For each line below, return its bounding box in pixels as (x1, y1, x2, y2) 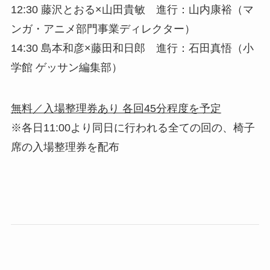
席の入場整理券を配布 (10, 140, 119, 153)
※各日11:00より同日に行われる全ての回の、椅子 (10, 121, 255, 134)
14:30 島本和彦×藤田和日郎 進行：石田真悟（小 (10, 42, 254, 54)
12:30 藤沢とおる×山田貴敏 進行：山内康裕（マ (10, 3, 254, 16)
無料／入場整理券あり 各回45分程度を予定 (10, 102, 221, 115)
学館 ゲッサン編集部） (10, 61, 122, 74)
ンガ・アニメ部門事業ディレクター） (10, 22, 195, 35)
